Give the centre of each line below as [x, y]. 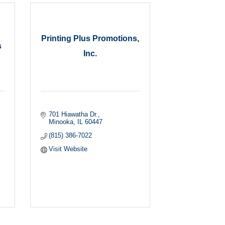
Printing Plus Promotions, [90, 39]
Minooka [61, 122]
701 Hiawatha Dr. [74, 114]
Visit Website [68, 149]
